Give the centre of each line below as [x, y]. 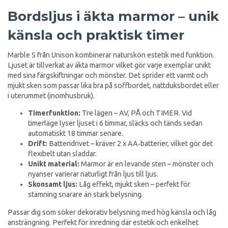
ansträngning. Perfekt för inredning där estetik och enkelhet [103, 222]
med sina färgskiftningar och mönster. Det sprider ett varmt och [108, 75]
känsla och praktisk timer [96, 35]
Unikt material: [54, 164]
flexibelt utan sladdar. [62, 154]
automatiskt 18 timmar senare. [76, 134]
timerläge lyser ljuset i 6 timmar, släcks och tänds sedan [115, 123]
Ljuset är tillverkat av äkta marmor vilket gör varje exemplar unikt [109, 65]
